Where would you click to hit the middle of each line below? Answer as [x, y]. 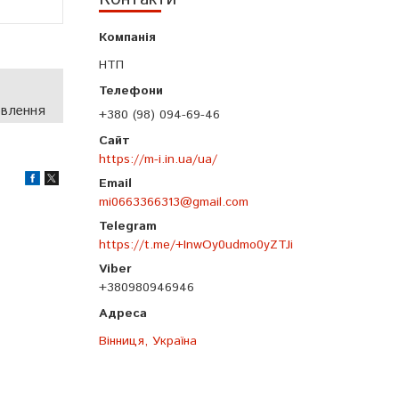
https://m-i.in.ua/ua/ [158, 160]
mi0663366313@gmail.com [174, 203]
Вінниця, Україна [148, 342]
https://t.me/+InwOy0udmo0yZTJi [196, 245]
